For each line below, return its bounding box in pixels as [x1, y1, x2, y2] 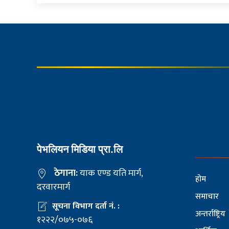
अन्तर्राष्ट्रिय [195, 207, 225, 221]
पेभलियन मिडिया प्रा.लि [37, 143, 123, 156]
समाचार [195, 190, 219, 204]
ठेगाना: [54, 166, 80, 181]
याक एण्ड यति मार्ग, [80, 166, 143, 181]
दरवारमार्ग [37, 179, 70, 195]
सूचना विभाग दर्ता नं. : [52, 199, 120, 214]
